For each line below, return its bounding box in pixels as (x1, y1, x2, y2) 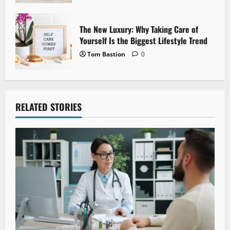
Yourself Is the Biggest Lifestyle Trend (80, 34, 207, 47)
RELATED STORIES (15, 100, 82, 113)
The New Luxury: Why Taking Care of (80, 23, 198, 35)
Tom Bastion (87, 49, 125, 59)
